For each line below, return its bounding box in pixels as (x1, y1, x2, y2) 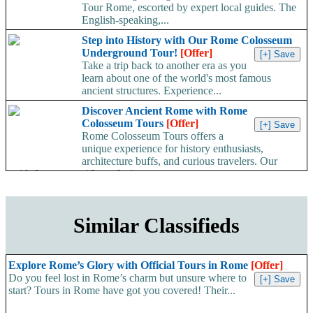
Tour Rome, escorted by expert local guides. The (82, 1, 296, 14)
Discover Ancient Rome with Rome (82, 105, 247, 117)
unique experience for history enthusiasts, (82, 143, 263, 155)
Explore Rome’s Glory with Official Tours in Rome (8, 259, 251, 271)
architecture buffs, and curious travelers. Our (82, 155, 277, 168)
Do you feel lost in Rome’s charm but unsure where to (8, 271, 247, 284)
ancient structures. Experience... (82, 85, 221, 97)
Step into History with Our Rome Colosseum (82, 34, 292, 47)
